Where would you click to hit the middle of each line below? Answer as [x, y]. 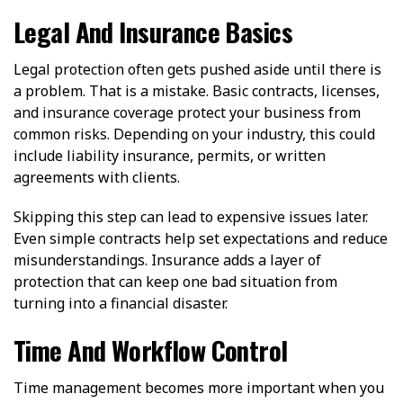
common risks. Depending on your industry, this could [194, 134]
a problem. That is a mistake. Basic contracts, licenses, [197, 90]
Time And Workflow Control [151, 349]
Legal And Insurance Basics [153, 31]
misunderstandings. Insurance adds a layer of [167, 260]
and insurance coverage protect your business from [187, 112]
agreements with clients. [97, 177]
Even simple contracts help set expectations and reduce [201, 238]
